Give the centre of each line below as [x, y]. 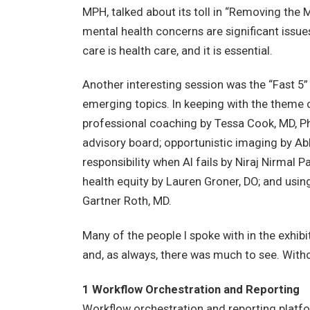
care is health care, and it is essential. [177, 51]
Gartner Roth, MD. [127, 201]
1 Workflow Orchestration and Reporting [191, 289]
